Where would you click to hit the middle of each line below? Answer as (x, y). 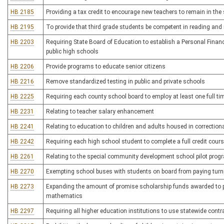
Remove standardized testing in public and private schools (125, 81)
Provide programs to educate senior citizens (106, 66)
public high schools (72, 51)
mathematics (64, 196)
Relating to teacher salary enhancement (100, 111)
